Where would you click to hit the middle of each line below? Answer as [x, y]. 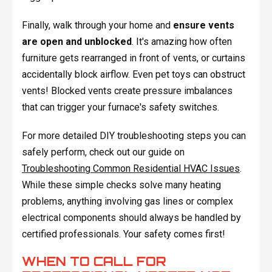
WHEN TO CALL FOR [94, 262]
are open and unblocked [76, 42]
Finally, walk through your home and [97, 25]
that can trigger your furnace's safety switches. [120, 107]
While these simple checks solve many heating [121, 185]
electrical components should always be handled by [131, 218]
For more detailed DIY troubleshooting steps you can [134, 136]
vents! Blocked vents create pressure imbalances [127, 91]
